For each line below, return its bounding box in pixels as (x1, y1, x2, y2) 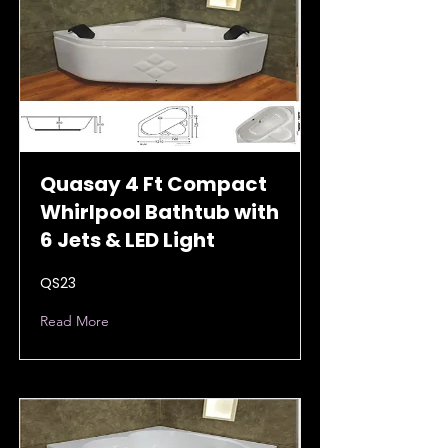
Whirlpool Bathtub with (40, 198, 279, 226)
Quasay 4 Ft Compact (40, 170, 267, 198)
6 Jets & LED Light (40, 226, 215, 254)
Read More (40, 312, 109, 330)
